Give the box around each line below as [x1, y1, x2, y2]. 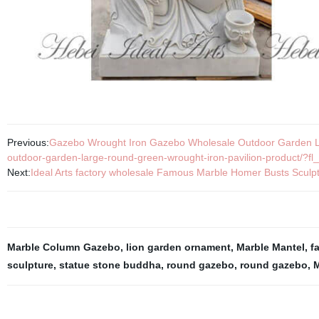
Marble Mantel [236, 241, 305, 253]
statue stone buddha [58, 259, 161, 271]
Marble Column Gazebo [6, 241, 120, 253]
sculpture [6, 259, 53, 271]
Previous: [6, 137, 49, 149]
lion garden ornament [125, 241, 231, 253]
